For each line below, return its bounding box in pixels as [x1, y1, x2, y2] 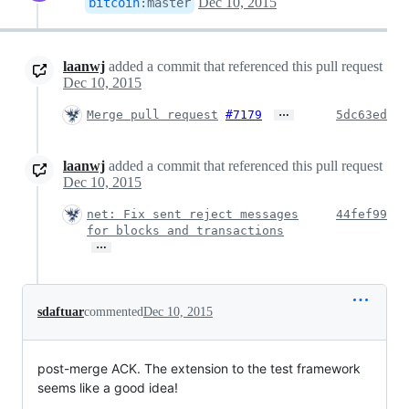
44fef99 [336, 207, 387, 222]
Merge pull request [87, 108, 218, 122]
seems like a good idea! [37, 380, 178, 396]
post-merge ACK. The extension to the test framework [37, 361, 361, 377]
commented [84, 305, 143, 320]
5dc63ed [336, 108, 387, 122]
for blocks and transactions [87, 224, 284, 238]
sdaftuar [37, 305, 84, 320]
